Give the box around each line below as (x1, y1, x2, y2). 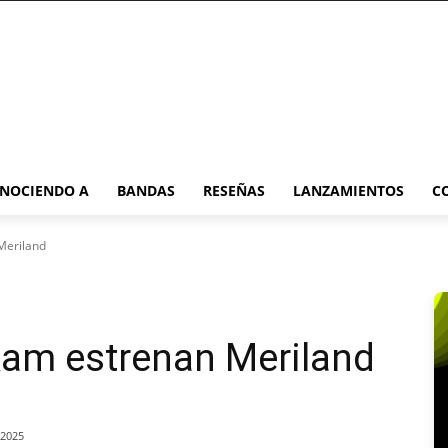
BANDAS (117, 181, 175, 200)
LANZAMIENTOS (293, 181, 404, 200)
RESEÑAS (203, 181, 265, 200)
